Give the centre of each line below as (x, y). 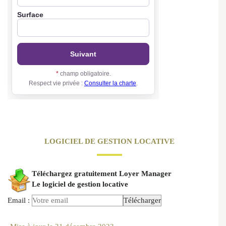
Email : (20, 201)
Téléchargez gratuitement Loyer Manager (102, 174)
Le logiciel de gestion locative (80, 184)
